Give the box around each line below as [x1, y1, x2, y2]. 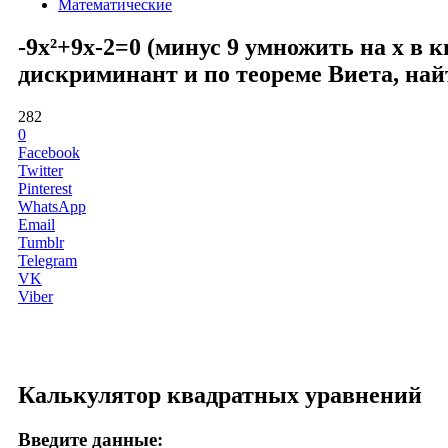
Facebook [18, 143, 80, 161]
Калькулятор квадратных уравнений [18, 381, 422, 408]
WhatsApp [18, 197, 86, 215]
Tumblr [18, 233, 64, 251]
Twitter [18, 161, 63, 179]
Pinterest [18, 179, 72, 197]
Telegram [18, 251, 77, 269]
